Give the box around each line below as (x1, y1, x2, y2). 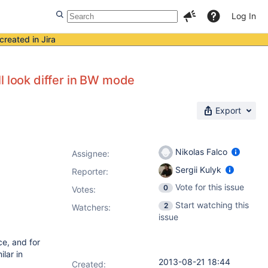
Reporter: (72, 166, 108, 176)
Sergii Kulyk (173, 164, 224, 175)
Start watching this (175, 200, 249, 210)
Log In (232, 11, 256, 21)
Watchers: (72, 202, 111, 212)
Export (215, 105, 241, 115)
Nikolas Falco (173, 146, 230, 157)
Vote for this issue (175, 182, 244, 192)
